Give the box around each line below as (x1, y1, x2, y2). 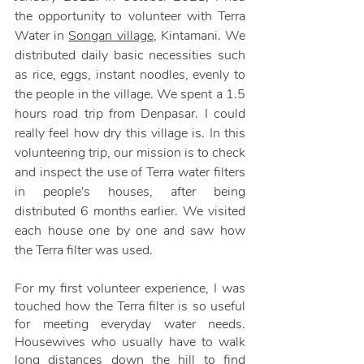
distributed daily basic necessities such (15, 46, 245, 65)
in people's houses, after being (15, 183, 245, 201)
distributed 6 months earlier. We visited (15, 202, 245, 221)
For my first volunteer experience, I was (15, 279, 245, 298)
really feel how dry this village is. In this (15, 124, 245, 143)
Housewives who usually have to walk (15, 333, 245, 352)
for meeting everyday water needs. (15, 315, 245, 334)
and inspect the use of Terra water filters (15, 163, 245, 182)
